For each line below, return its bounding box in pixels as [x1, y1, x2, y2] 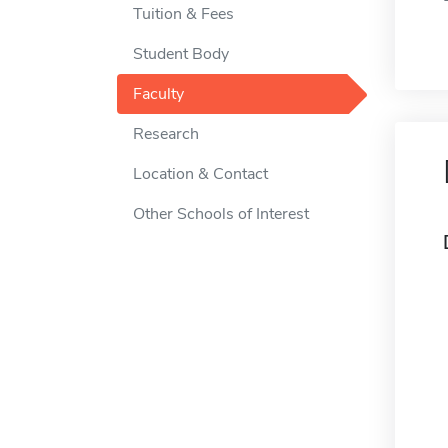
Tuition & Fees [133, 3, 234, 25]
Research [133, 123, 199, 145]
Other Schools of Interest [133, 203, 309, 225]
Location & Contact [133, 163, 268, 185]
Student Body [133, 43, 229, 65]
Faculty [133, 83, 184, 105]
